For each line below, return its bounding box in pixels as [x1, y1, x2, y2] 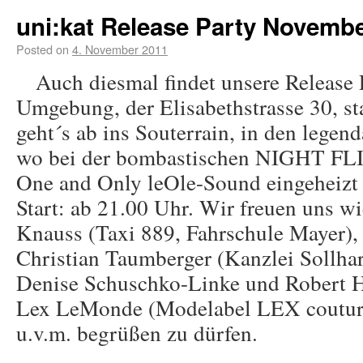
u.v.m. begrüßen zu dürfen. [16, 318, 258, 348]
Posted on [16, 41, 69, 58]
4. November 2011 [72, 41, 168, 58]
